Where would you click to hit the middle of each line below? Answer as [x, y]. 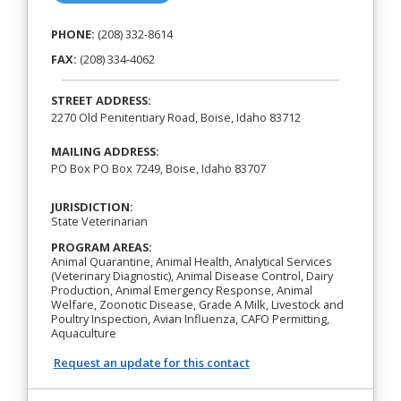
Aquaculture [83, 333]
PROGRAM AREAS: [101, 247]
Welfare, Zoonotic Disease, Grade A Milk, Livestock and [197, 304]
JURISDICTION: [92, 207]
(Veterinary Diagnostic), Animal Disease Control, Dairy [192, 275]
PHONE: [73, 34]
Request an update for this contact [151, 362]
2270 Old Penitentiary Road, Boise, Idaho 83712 [175, 117]
